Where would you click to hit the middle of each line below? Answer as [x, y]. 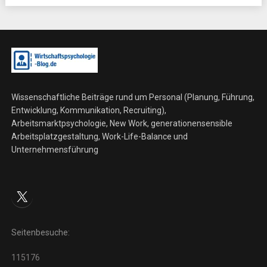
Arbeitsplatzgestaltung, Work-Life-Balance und [99, 136]
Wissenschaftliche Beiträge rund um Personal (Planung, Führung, [133, 97]
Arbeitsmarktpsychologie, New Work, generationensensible [122, 123]
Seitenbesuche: [40, 232]
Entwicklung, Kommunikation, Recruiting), [89, 110]
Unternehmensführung [55, 149]
